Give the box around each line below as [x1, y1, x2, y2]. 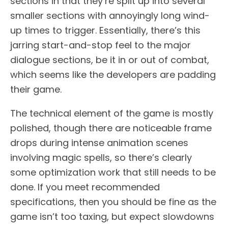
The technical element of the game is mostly [10, 107, 213, 120]
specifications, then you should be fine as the [10, 195, 216, 209]
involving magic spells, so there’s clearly [10, 151, 192, 164]
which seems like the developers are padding [10, 68, 216, 81]
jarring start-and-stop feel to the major [10, 39, 191, 52]
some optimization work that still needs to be [10, 166, 216, 179]
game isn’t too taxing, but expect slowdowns [10, 210, 214, 223]
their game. [10, 83, 62, 96]
